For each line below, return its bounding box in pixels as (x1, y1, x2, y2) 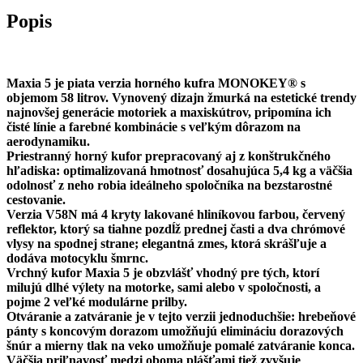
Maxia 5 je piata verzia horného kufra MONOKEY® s (6, 75, 305, 90)
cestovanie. (6, 192, 66, 207)
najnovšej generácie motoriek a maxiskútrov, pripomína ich (6, 105, 331, 119)
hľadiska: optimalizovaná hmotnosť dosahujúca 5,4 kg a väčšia (6, 163, 352, 177)
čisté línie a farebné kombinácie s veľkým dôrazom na (6, 119, 301, 134)
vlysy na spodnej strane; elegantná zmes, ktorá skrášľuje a (6, 236, 327, 250)
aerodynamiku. (6, 134, 90, 148)
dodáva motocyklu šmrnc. (6, 250, 148, 265)
